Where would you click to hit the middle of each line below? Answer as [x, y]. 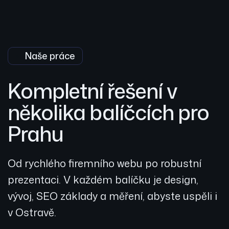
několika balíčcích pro [108, 112]
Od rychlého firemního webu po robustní [105, 163]
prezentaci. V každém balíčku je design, [103, 180]
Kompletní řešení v [93, 91]
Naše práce [50, 56]
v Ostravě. [32, 212]
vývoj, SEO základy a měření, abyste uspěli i [112, 196]
